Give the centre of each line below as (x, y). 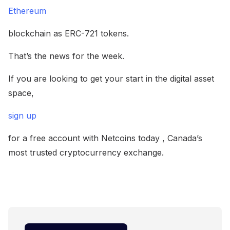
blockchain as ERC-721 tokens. (69, 33)
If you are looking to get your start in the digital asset (111, 78)
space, (21, 93)
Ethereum (27, 11)
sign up (22, 115)
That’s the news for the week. (66, 56)
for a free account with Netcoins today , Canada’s (105, 138)
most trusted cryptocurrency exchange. (86, 152)
